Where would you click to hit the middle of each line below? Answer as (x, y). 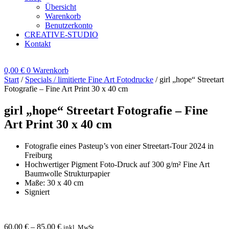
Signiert (37, 192)
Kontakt (38, 43)
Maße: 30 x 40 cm (54, 182)
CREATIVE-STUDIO (61, 34)
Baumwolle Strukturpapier (67, 173)
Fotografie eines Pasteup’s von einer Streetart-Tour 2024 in (119, 146)
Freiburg (38, 155)
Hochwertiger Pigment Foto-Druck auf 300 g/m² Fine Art (117, 164)
